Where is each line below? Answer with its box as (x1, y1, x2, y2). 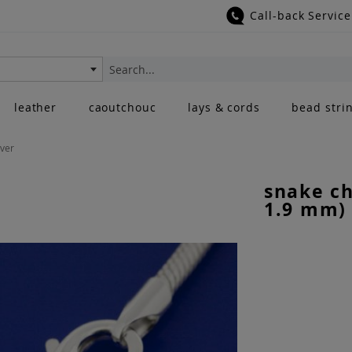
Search (100, 77, 137, 92)
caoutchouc (88, 100, 156, 115)
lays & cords (188, 100, 261, 115)
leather (13, 100, 57, 115)
